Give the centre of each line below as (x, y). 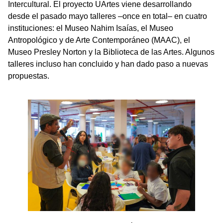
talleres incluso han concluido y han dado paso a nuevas (108, 64)
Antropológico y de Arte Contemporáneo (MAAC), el (99, 40)
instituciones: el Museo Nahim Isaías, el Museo (91, 28)
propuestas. (29, 76)
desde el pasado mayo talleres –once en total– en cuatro (108, 16)
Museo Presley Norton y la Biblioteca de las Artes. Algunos (111, 52)
